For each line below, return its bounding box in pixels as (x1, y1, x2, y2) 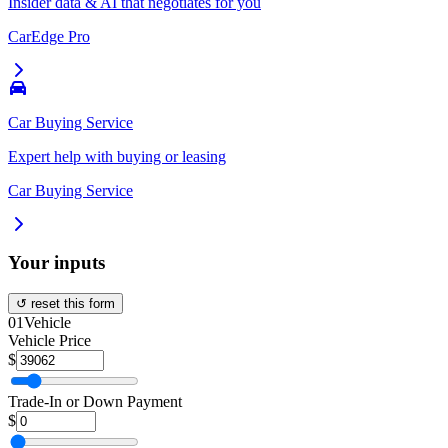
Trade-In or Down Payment (8, 393, 182, 411)
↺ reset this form (16, 296, 115, 312)
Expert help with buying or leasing (8, 147, 226, 165)
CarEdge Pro (8, 27, 90, 45)
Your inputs (8, 252, 105, 274)
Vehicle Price (8, 332, 91, 350)
